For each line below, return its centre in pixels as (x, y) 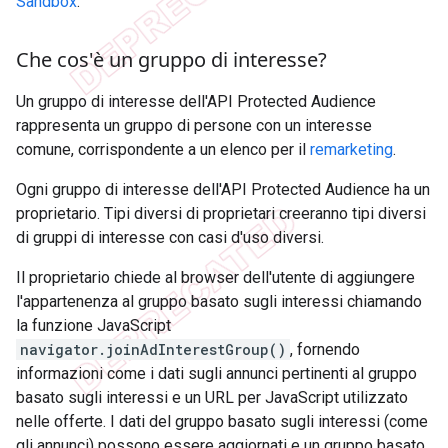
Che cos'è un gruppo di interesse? (171, 60)
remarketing (351, 150)
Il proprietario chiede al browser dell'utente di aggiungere (215, 278)
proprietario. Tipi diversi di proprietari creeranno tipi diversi (221, 214)
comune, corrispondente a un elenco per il (163, 150)
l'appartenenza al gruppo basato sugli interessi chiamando (219, 302)
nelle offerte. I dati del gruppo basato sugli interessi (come (222, 422)
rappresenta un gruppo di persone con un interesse (194, 126)
